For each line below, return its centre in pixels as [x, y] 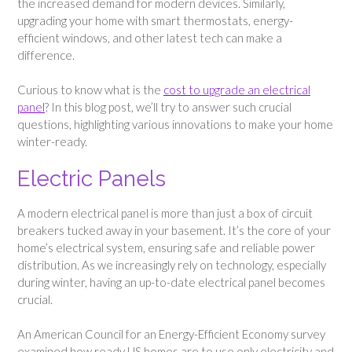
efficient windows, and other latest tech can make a [150, 37]
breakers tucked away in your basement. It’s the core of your [174, 230]
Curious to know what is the [90, 90]
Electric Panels [92, 178]
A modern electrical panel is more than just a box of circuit [165, 213]
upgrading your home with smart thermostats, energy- [155, 20]
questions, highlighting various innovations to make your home [175, 125]
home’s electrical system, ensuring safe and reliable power [166, 247]
